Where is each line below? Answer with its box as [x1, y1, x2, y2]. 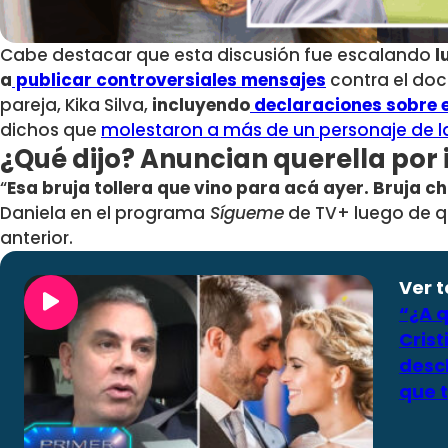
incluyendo [152, 93, 250, 118]
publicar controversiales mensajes [12, 68, 326, 93]
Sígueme [205, 201, 284, 226]
